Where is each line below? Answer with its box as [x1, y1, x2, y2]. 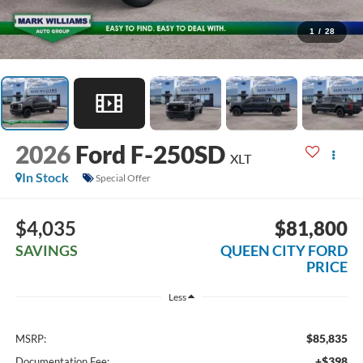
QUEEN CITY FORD [220, 241, 348, 259]
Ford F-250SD [75, 139, 225, 169]
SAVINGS [15, 241, 78, 259]
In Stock [21, 169, 69, 186]
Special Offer [95, 171, 151, 184]
